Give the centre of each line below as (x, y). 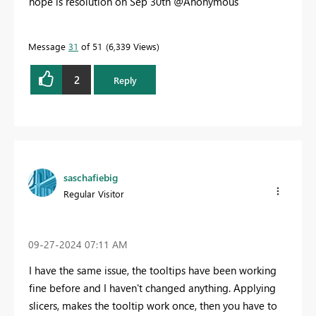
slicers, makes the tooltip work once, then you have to (153, 305)
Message (48, 47)
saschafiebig (91, 178)
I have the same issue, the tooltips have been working (153, 270)
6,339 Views (133, 47)
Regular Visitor (94, 194)
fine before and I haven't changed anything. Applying (152, 287)
